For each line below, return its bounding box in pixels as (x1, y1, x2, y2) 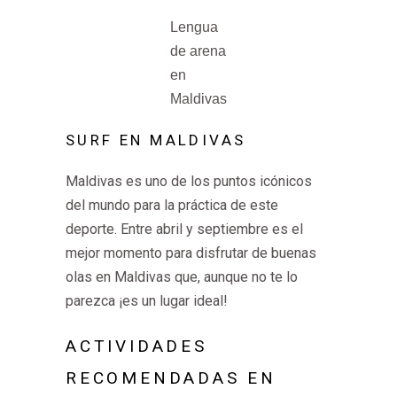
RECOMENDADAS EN (66, 368, 277, 388)
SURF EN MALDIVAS (66, 131, 246, 149)
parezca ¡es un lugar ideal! (66, 292, 228, 309)
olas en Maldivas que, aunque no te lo (66, 269, 298, 285)
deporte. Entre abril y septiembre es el (66, 221, 303, 237)
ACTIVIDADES (66, 336, 207, 356)
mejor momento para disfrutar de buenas (66, 245, 316, 261)
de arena (170, 43, 226, 58)
